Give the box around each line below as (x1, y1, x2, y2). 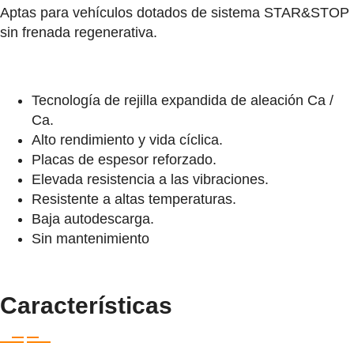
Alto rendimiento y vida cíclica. (32, 131, 223, 148)
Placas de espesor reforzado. (32, 151, 217, 168)
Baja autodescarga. (32, 210, 154, 227)
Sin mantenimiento (32, 230, 149, 247)
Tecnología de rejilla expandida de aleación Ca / (32, 92, 333, 108)
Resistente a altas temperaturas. (32, 190, 236, 207)
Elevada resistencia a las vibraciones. (32, 171, 269, 187)
